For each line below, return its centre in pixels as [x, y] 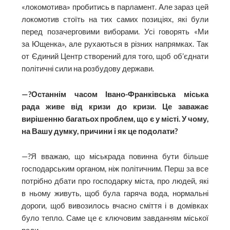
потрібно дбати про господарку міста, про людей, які [115, 181]
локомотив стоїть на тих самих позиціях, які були [115, 19]
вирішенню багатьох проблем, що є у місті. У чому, [115, 119]
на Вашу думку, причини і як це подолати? [100, 131]
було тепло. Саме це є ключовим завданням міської [115, 218]
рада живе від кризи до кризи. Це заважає [115, 106]
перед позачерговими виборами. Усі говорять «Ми [115, 31]
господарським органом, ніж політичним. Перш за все [115, 169]
